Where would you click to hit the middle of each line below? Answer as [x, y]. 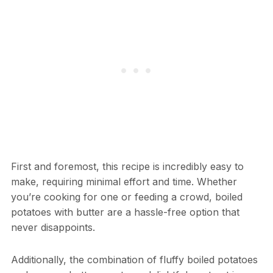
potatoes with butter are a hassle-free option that [125, 212]
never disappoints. [53, 228]
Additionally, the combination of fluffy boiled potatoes [134, 260]
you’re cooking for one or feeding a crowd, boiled [126, 197]
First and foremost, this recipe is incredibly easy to [127, 167]
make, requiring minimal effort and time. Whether [124, 182]
